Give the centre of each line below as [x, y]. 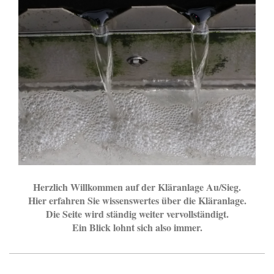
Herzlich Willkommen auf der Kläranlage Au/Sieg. [137, 187]
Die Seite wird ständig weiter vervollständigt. [137, 213]
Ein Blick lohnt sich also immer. [137, 227]
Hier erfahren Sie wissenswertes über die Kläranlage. [137, 200]
